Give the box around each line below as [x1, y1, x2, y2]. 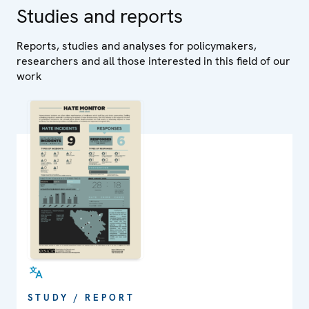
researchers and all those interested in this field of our [17, 54, 290, 69]
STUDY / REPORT [28, 292, 135, 304]
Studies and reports [17, 3, 183, 29]
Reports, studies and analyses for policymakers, [17, 39, 257, 54]
